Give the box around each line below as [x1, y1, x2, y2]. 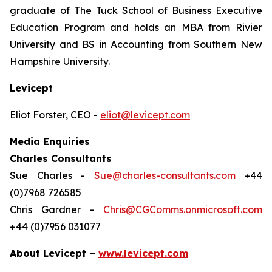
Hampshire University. [10, 55, 110, 67]
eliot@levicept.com [100, 109, 190, 121]
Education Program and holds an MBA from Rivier [10, 21, 262, 33]
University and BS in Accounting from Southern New [10, 38, 262, 50]
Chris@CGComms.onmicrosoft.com [103, 203, 262, 216]
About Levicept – [10, 247, 98, 259]
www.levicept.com [98, 247, 188, 259]
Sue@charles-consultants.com [93, 169, 236, 182]
